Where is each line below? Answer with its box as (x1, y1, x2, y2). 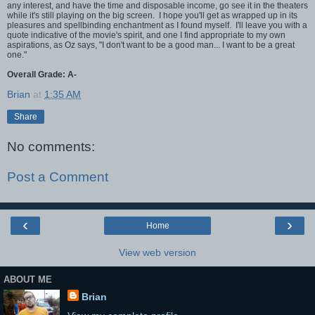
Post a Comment (7, 169, 108, 185)
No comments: (7, 139, 95, 154)
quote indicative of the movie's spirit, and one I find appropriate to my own (7, 30, 285, 40)
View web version (119, 246, 196, 258)
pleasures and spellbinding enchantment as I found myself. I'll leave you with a (7, 20, 307, 30)
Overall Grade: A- (7, 69, 77, 79)
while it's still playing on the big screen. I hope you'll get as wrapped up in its (7, 10, 297, 20)
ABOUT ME (4, 274, 52, 285)
